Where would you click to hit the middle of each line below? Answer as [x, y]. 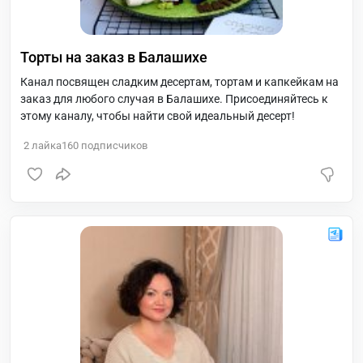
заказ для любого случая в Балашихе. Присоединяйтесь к [174, 99]
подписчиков [113, 145]
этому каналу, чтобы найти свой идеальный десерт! [158, 116]
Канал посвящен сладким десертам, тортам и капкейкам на [179, 82]
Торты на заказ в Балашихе [114, 57]
